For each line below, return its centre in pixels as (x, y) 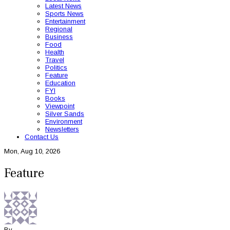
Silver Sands (65, 114)
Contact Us (42, 137)
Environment (64, 121)
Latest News (63, 6)
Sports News (64, 14)
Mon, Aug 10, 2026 (32, 151)
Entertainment (65, 21)
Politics (56, 68)
